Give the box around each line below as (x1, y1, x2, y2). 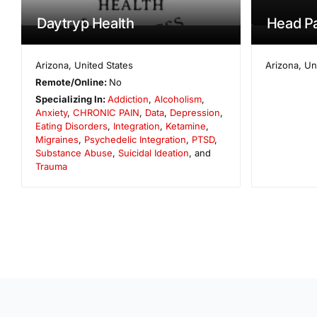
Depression (170, 106, 220, 118)
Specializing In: (35, 93, 108, 105)
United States (74, 59, 134, 71)
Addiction (108, 93, 149, 105)
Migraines (35, 133, 79, 145)
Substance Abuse (35, 146, 113, 158)
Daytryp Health (37, 14, 134, 32)
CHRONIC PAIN (73, 106, 139, 118)
